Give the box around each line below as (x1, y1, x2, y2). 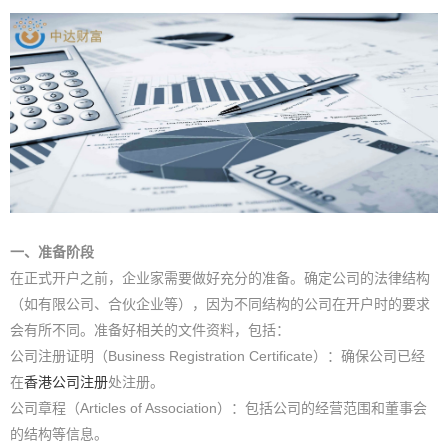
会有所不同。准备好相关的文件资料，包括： (10, 321, 290, 338)
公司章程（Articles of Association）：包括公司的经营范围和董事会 (10, 399, 427, 416)
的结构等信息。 (10, 425, 108, 442)
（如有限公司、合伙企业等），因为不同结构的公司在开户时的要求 (10, 295, 430, 312)
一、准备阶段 (10, 243, 94, 260)
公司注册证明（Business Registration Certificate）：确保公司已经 (10, 347, 425, 364)
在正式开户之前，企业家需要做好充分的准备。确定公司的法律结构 (10, 269, 430, 286)
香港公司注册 (24, 373, 108, 390)
